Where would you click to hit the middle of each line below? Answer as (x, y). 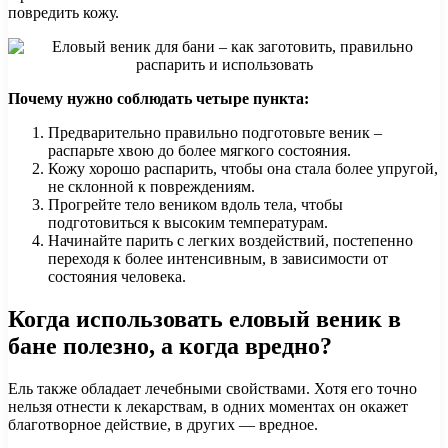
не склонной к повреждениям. (151, 186)
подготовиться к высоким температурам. (188, 222)
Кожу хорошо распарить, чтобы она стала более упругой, (243, 168)
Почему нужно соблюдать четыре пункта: (158, 98)
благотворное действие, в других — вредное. (163, 424)
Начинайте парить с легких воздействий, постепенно (230, 240)
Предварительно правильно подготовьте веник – (215, 132)
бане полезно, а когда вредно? (170, 345)
